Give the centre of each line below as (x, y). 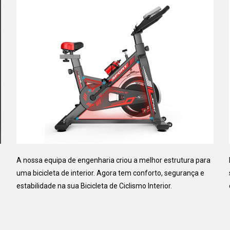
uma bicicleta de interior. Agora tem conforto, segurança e (111, 173)
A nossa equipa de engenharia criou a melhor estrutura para (114, 160)
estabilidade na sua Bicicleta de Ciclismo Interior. (94, 186)
